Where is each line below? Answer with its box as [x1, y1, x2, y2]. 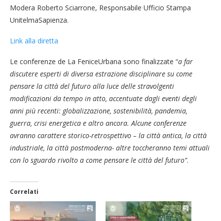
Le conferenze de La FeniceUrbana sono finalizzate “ [10, 56, 178, 66]
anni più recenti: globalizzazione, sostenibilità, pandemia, [10, 106, 187, 115]
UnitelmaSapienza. [10, 15, 69, 25]
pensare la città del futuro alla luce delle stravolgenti [10, 81, 174, 91]
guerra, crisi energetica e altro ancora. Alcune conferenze [10, 118, 186, 128]
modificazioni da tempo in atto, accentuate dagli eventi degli [10, 93, 197, 103]
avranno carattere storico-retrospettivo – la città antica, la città [10, 130, 207, 140]
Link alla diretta [10, 36, 58, 45]
